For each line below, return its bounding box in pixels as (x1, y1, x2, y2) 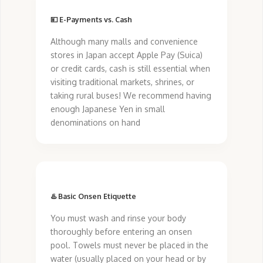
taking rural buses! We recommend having (50, 90, 211, 100)
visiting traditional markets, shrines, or (50, 76, 194, 87)
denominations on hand (50, 117, 140, 127)
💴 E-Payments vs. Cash (50, 14, 132, 24)
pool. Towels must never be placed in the (50, 240, 208, 250)
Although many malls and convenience (50, 36, 198, 46)
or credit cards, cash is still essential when (50, 63, 210, 73)
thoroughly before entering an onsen (50, 226, 192, 237)
